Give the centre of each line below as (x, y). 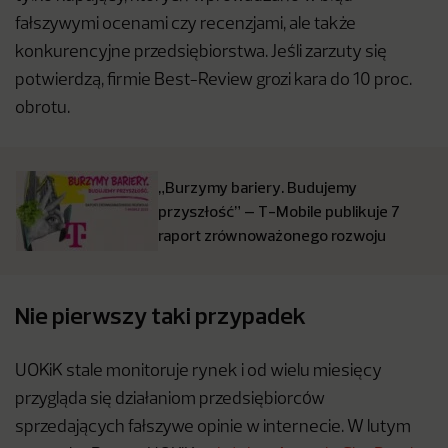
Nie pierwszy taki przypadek (164, 315)
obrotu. (44, 108)
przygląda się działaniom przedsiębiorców (170, 399)
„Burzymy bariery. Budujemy (257, 187)
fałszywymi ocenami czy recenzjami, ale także (185, 24)
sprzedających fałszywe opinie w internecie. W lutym (213, 427)
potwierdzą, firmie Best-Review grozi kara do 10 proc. (213, 80)
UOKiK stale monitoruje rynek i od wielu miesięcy (198, 371)
